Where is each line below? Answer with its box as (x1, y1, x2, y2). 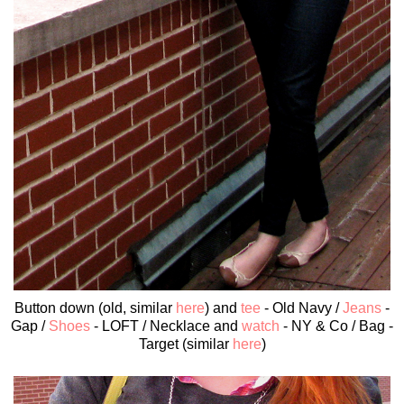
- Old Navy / (261, 300, 343, 317)
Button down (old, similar (14, 300, 176, 317)
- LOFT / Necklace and (90, 318, 242, 335)
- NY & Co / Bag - (280, 318, 393, 335)
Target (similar (138, 336, 233, 353)
